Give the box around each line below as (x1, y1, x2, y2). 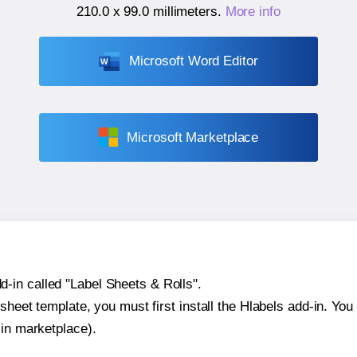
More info (225, 4, 280, 20)
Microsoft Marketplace (127, 129, 259, 145)
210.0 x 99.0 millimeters (76, 4, 218, 20)
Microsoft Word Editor (128, 53, 258, 69)
